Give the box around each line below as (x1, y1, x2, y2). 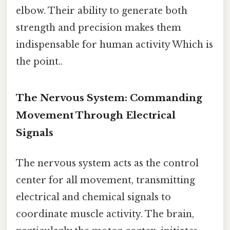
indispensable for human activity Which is (16, 39, 213, 50)
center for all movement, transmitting (16, 174, 195, 186)
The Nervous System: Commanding (16, 91, 202, 104)
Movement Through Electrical (16, 109, 176, 121)
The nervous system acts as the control (16, 157, 199, 169)
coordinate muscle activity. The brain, (16, 208, 194, 220)
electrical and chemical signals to (16, 191, 171, 203)
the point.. (16, 55, 63, 67)
